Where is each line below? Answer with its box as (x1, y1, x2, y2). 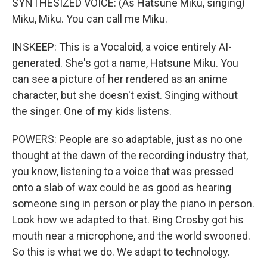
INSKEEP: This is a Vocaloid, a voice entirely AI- (12, 41, 232, 53)
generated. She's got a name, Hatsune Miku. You (12, 57, 238, 69)
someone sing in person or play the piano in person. (12, 197, 254, 210)
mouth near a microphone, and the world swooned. (12, 229, 250, 242)
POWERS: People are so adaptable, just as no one (12, 133, 243, 145)
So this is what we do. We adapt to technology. (12, 246, 230, 258)
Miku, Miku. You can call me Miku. (12, 13, 167, 25)
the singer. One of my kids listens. (12, 105, 172, 117)
